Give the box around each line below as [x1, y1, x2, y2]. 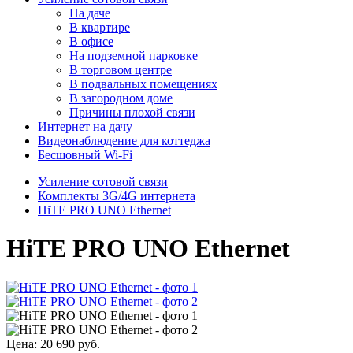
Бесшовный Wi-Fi [38, 148, 132, 162]
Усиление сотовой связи [38, 175, 168, 188]
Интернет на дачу [38, 120, 132, 133]
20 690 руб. [40, 336, 100, 351]
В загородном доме [69, 91, 173, 105]
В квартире [69, 20, 130, 34]
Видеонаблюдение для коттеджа [38, 134, 210, 147]
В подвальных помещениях [69, 77, 217, 91]
